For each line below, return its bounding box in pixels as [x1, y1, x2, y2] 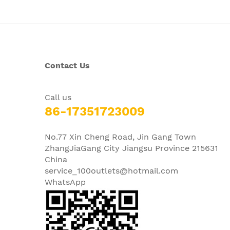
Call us [45, 92, 76, 102]
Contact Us [45, 60, 90, 70]
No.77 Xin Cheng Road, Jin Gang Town [45, 131, 196, 142]
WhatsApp [45, 177, 86, 187]
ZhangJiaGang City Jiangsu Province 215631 [45, 143, 218, 153]
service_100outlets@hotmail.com [45, 165, 178, 176]
